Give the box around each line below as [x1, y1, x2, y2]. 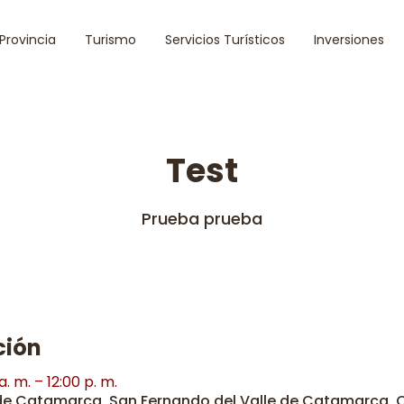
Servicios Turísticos [165, 31, 285, 49]
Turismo [85, 31, 136, 49]
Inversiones [314, 31, 384, 49]
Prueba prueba [142, 207, 262, 230]
